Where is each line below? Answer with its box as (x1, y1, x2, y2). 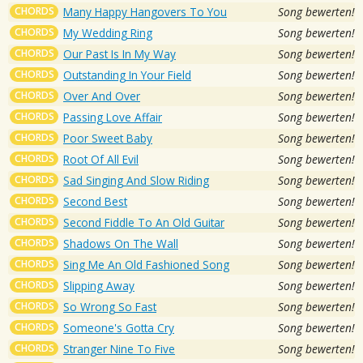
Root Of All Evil (63, 151, 139, 167)
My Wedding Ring (63, 24, 152, 41)
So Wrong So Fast (63, 298, 156, 314)
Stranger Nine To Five (63, 340, 175, 357)
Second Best (63, 193, 127, 209)
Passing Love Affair (63, 109, 162, 125)
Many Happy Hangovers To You (63, 3, 227, 19)
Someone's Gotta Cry (63, 319, 174, 335)
